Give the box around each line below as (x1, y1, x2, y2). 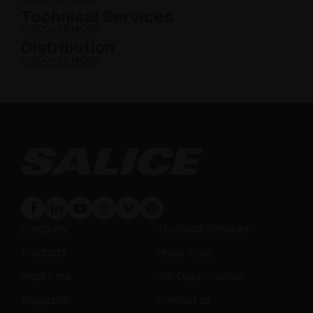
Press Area (156, 245, 212, 260)
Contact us (156, 293, 210, 307)
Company (21, 221, 68, 236)
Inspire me (21, 269, 71, 284)
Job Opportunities (156, 269, 244, 284)
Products (21, 245, 66, 260)
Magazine (21, 293, 70, 307)
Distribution (21, 36, 115, 58)
